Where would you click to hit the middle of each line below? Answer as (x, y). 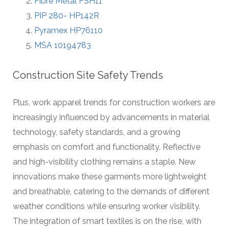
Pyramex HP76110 (68, 30)
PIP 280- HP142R (67, 15)
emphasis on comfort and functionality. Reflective (107, 147)
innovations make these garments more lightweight (110, 177)
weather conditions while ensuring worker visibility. (107, 207)
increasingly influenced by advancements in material (111, 118)
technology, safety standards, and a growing (97, 132)
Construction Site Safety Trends (88, 75)
